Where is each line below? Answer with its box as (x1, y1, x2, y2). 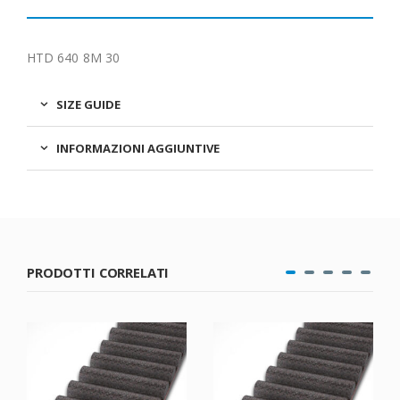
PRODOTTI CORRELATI (27, 263, 170, 282)
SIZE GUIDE (56, 96, 121, 113)
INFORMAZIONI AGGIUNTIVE (56, 140, 220, 157)
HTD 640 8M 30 (27, 49, 120, 67)
